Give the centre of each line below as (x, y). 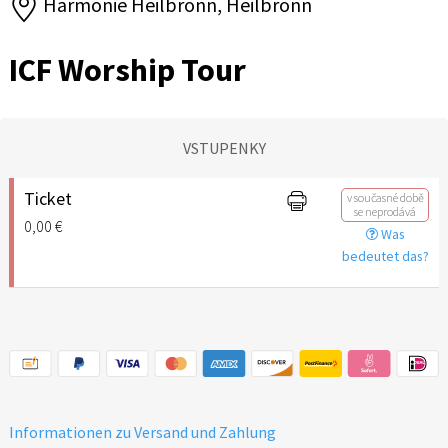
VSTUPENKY (224, 147)
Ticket (48, 198)
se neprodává (385, 211)
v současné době (385, 197)
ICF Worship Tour (127, 69)
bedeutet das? (385, 255)
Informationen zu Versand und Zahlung (142, 431)
